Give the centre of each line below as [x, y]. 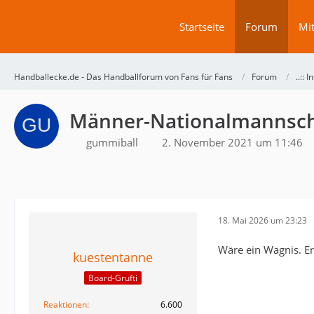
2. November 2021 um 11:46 [232, 142]
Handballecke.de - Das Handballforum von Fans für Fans [123, 77]
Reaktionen [65, 305]
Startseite [202, 27]
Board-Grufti [113, 278]
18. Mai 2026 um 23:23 [262, 220]
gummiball [112, 142]
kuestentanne [113, 257]
